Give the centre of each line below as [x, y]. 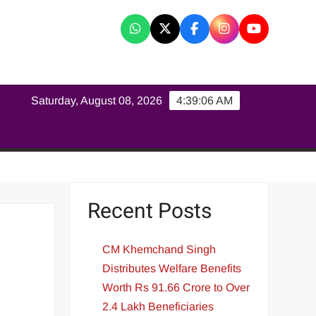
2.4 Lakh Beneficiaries [158, 306]
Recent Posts [150, 212]
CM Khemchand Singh [159, 249]
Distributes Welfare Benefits [172, 268]
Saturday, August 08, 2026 [97, 101]
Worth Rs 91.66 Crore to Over [176, 287]
